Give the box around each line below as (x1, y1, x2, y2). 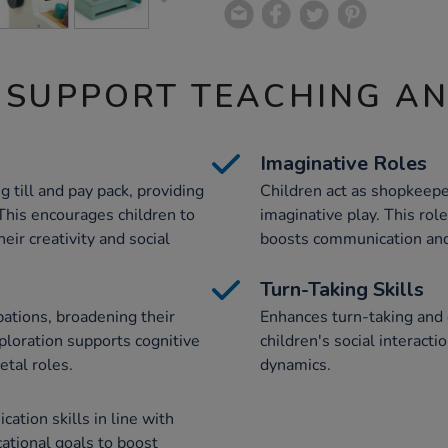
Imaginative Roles (260, 150, 427, 177)
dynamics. (260, 354, 331, 376)
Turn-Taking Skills (260, 276, 424, 303)
